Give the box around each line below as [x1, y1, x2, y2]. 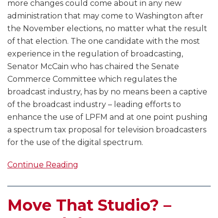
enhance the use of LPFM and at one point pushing [7, 112, 208, 122]
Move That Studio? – [7, 196, 171, 215]
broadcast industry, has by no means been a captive [7, 87, 207, 97]
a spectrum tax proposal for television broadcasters [7, 125, 206, 135]
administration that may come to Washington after [7, 11, 203, 21]
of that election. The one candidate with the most [7, 36, 200, 46]
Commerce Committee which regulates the [7, 74, 177, 84]
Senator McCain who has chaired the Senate [7, 62, 179, 72]
